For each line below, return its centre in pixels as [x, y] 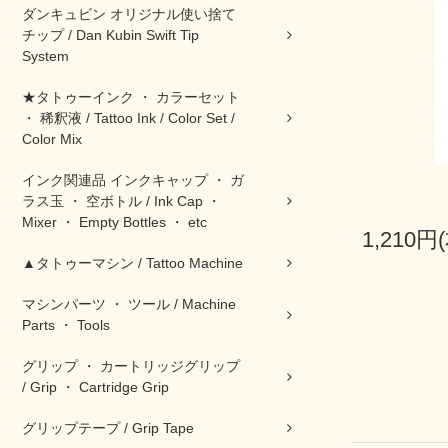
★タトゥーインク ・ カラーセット [131, 97]
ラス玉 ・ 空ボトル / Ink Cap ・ [121, 201]
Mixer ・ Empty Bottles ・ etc [114, 222]
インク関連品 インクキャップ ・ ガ [133, 180]
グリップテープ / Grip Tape [108, 428]
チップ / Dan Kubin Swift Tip [110, 35]
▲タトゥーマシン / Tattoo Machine [132, 263]
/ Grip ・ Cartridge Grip [95, 387]
